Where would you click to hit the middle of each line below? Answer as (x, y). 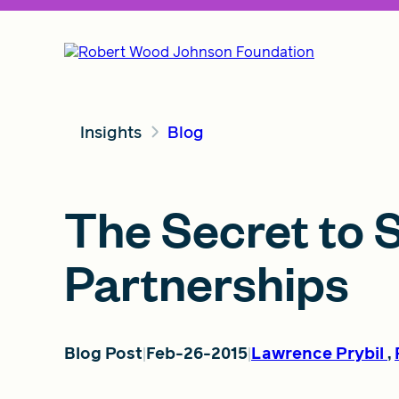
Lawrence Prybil (318, 353)
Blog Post (103, 353)
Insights (110, 132)
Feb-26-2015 (197, 353)
